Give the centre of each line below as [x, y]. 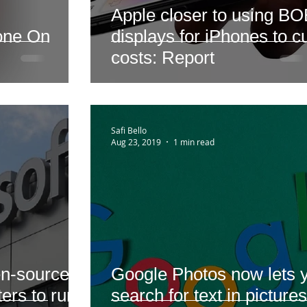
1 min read [194, 142]
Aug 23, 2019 [136, 142]
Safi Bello [129, 130]
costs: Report [163, 58]
